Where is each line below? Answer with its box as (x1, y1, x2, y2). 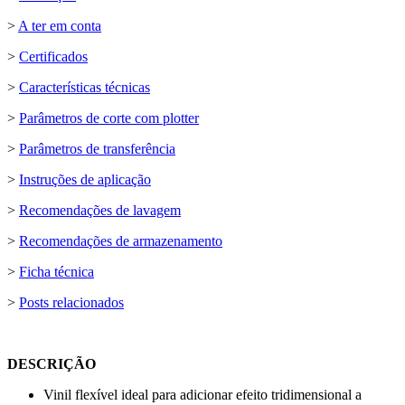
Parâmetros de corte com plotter (19, 110, 199, 127)
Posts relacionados (19, 295, 124, 311)
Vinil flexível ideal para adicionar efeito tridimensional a (43, 387, 362, 403)
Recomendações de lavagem (19, 202, 181, 219)
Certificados (19, 49, 88, 65)
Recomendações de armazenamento (19, 233, 222, 250)
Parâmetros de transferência (19, 141, 175, 157)
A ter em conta (18, 18, 101, 34)
